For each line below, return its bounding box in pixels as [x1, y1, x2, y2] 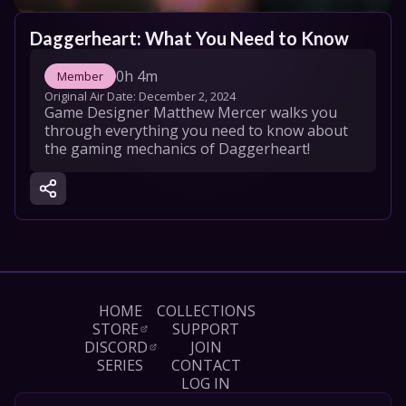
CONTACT [170, 355, 241, 375]
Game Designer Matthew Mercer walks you [44, 102, 337, 122]
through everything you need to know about [44, 121, 348, 140]
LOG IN [181, 373, 230, 393]
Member [57, 68, 103, 84]
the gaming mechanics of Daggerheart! [44, 139, 310, 159]
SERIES [97, 355, 143, 375]
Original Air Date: [44, 88, 139, 104]
